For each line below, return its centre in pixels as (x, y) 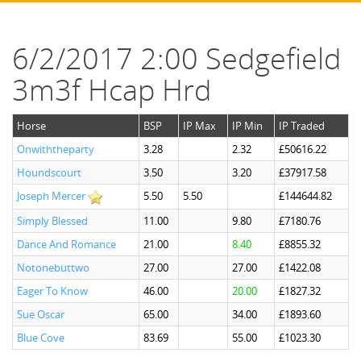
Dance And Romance (66, 244)
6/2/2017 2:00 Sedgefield (176, 58)
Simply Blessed (52, 221)
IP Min (247, 126)
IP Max (199, 126)
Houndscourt (49, 172)
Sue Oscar (41, 314)
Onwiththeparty (56, 149)
